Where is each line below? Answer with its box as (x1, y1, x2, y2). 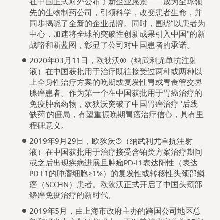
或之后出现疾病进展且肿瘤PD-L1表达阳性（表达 (29, 160, 198, 168)
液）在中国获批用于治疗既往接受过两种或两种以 (29, 68, 202, 77)
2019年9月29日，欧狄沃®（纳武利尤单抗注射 (29, 138, 192, 146)
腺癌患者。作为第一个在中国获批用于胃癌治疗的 (29, 90, 202, 98)
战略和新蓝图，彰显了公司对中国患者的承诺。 (29, 42, 194, 50)
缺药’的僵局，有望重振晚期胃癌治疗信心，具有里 (29, 111, 204, 120)
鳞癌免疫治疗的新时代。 (29, 192, 116, 200)
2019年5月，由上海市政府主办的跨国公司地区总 (29, 208, 201, 216)
